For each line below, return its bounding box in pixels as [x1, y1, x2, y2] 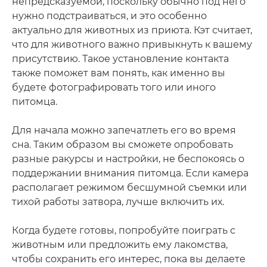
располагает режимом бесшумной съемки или [12, 181, 247, 193]
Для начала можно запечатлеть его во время [12, 124, 236, 136]
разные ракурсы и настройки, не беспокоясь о [12, 153, 244, 164]
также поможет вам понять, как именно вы [12, 67, 225, 79]
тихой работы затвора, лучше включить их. [12, 195, 224, 207]
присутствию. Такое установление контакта [12, 52, 229, 64]
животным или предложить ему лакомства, [12, 238, 228, 250]
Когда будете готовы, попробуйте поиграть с [12, 224, 235, 236]
